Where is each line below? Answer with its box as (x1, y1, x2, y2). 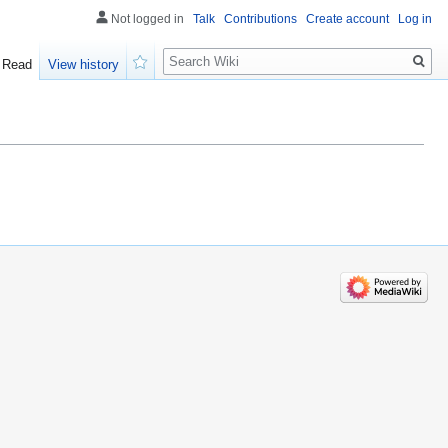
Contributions (224, 12, 297, 26)
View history (48, 57, 120, 73)
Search (162, 39, 229, 62)
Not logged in (111, 12, 184, 26)
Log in (398, 12, 432, 26)
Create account (306, 12, 389, 26)
